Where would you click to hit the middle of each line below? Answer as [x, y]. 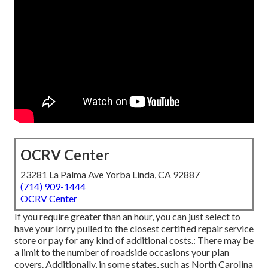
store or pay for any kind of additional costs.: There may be [134, 240]
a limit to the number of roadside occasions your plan [122, 252]
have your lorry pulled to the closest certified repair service [134, 229]
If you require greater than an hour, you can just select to [127, 217]
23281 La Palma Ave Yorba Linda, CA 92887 [110, 175]
